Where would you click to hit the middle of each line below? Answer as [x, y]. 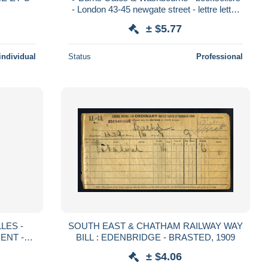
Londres [156, 20]
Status [79, 56]
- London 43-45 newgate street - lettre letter [156, 9]
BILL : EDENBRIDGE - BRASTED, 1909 [155, 237]
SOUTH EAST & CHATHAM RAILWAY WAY [155, 226]
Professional [219, 56]
